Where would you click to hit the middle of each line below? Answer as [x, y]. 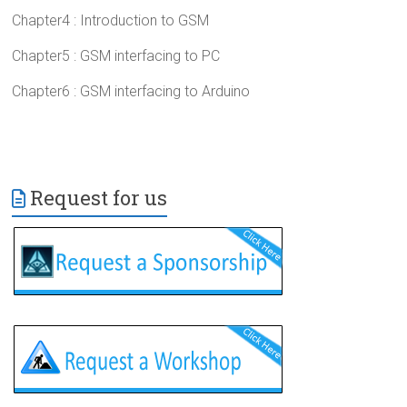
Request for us [99, 198]
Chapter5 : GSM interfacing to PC [116, 56]
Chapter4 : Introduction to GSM [111, 21]
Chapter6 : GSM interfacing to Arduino [131, 92]
